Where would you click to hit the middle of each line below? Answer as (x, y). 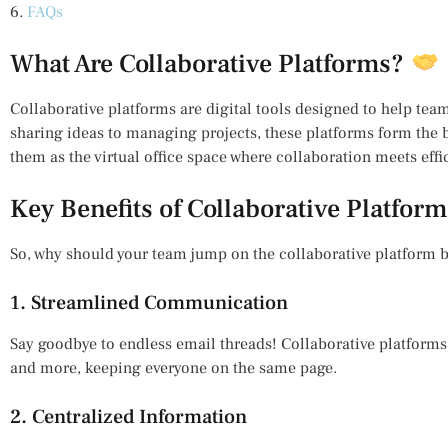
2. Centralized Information (128, 416)
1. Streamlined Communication (149, 302)
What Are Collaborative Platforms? (210, 63)
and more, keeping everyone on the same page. (173, 367)
